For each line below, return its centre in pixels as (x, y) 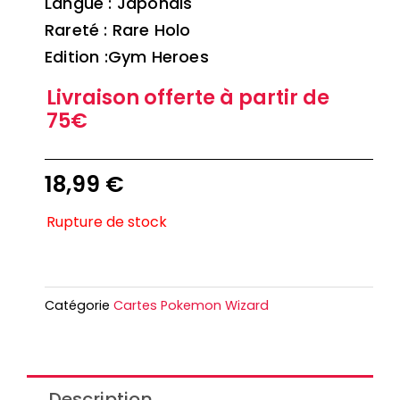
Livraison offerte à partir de (188, 98)
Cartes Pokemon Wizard (191, 305)
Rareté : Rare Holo (118, 29)
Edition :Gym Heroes (127, 56)
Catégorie (77, 305)
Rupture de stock (107, 221)
